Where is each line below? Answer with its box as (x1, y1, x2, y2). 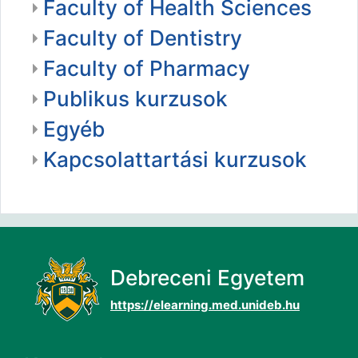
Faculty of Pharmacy (43, 56, 250, 82)
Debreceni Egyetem (110, 265, 304, 291)
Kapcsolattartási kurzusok (43, 147, 307, 173)
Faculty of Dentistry (43, 26, 242, 51)
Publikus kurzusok (43, 86, 228, 112)
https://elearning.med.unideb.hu (110, 297, 300, 313)
